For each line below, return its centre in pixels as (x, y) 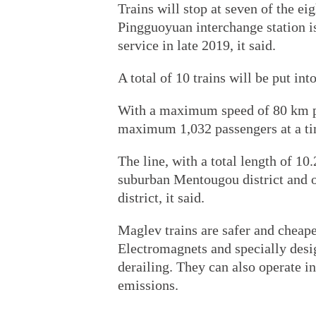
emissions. (148, 285)
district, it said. (161, 197)
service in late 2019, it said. (197, 45)
